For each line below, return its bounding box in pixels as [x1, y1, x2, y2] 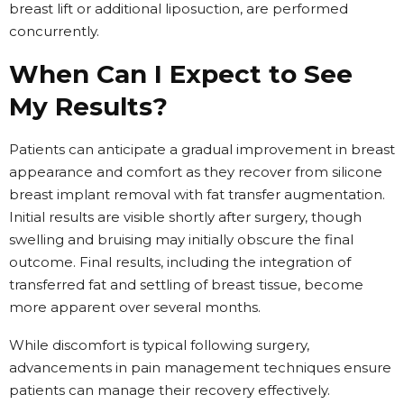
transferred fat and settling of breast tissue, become [9, 275, 363, 293]
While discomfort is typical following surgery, [9, 335, 309, 353]
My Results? [9, 90, 168, 122]
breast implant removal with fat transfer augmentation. [9, 185, 385, 203]
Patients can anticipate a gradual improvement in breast [9, 140, 395, 158]
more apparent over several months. [9, 298, 261, 316]
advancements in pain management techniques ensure [9, 358, 391, 376]
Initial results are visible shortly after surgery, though [9, 207, 362, 225]
